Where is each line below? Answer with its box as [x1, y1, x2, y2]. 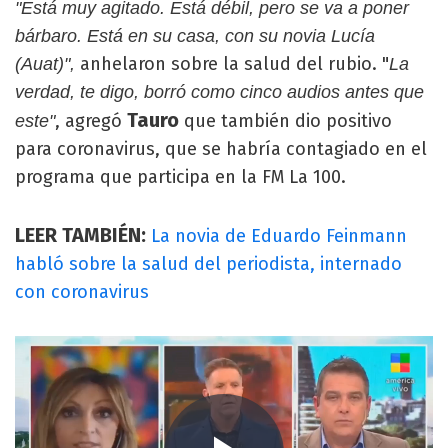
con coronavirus [15, 280, 149, 303]
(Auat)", [15, 53, 75, 74]
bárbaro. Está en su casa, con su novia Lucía [15, 25, 375, 46]
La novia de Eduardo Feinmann [151, 224, 407, 247]
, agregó [55, 109, 127, 132]
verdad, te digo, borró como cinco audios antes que [15, 81, 424, 102]
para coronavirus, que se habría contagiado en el [15, 137, 427, 160]
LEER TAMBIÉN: [15, 222, 151, 247]
